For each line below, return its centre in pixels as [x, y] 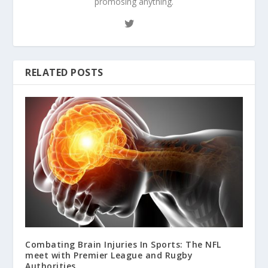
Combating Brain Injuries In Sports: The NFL [123, 244]
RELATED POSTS [64, 72]
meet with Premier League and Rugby [109, 255]
